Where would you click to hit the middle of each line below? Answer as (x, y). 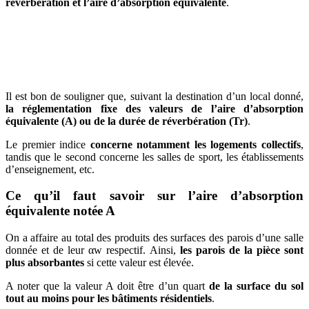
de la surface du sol (254, 286)
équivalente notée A (60, 211)
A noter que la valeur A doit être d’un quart (105, 286)
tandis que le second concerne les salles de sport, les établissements (154, 157)
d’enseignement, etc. (50, 169)
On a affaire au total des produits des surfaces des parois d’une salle (154, 238)
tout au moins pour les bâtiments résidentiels (109, 299)
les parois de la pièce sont (242, 250)
